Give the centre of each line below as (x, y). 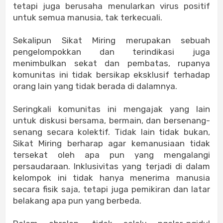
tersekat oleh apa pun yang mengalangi (111, 155)
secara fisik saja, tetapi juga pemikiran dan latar (111, 189)
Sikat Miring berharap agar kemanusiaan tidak (111, 144)
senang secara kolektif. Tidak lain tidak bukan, (111, 132)
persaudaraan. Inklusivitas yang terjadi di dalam (111, 167)
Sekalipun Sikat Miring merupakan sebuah (111, 41)
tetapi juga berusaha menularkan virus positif (111, 6)
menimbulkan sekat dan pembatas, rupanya (111, 63)
